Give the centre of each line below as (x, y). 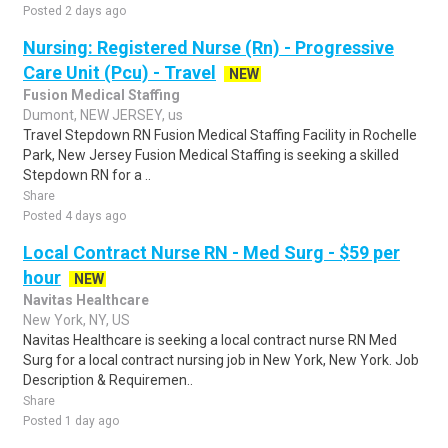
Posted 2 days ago (74, 11)
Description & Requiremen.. (108, 380)
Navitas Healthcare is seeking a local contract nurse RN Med (210, 340)
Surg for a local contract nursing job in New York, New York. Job (221, 360)
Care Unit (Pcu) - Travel (119, 72)
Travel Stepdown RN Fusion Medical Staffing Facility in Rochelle (220, 135)
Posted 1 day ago (71, 421)
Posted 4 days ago (74, 216)
